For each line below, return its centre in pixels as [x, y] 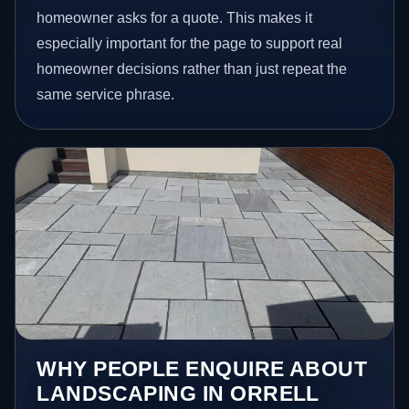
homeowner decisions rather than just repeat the [192, 68]
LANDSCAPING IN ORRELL [178, 393]
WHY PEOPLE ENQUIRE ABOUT [202, 368]
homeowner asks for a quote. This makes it [175, 17]
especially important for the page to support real [190, 43]
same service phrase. [106, 94]
